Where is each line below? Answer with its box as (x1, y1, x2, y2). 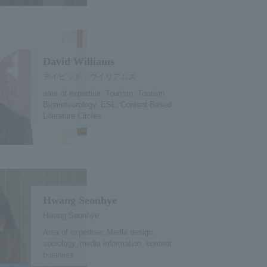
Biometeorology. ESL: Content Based (42, 100, 172, 109)
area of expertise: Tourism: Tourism (42, 88, 165, 98)
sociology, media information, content (42, 238, 172, 248)
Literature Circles (42, 111, 101, 120)
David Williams (42, 55, 114, 67)
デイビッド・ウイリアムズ (42, 72, 136, 81)
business (42, 250, 74, 259)
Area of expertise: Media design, (42, 227, 155, 237)
